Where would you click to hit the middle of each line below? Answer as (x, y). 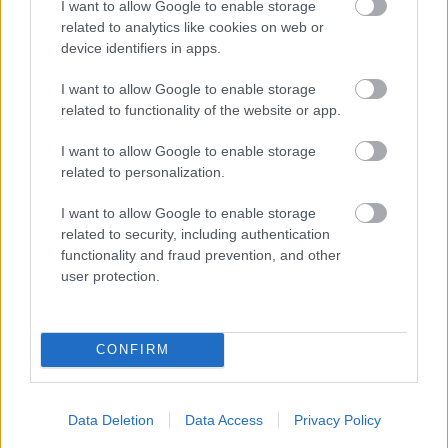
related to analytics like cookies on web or (192, 26)
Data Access (223, 419)
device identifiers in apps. (141, 47)
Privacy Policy (337, 419)
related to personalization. (143, 171)
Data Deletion (110, 419)
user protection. (110, 275)
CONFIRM (132, 349)
